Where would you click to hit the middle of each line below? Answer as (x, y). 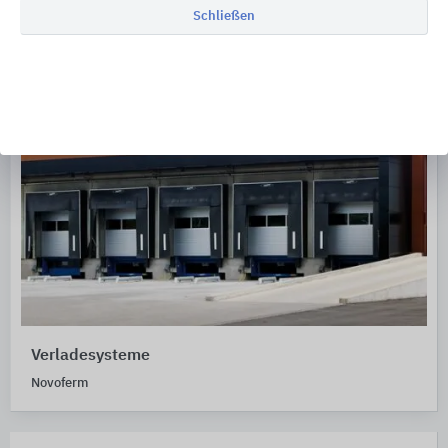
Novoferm (59, 383)
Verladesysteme (90, 356)
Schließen (224, 16)
